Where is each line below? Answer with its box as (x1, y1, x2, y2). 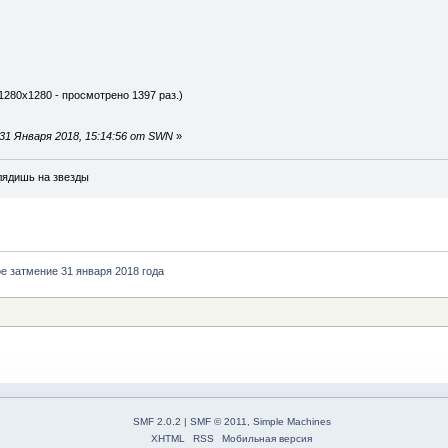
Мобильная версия (222, 433, 312, 445)
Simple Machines (252, 416, 331, 428)
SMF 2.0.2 (132, 416, 181, 428)
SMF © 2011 (189, 416, 247, 428)
